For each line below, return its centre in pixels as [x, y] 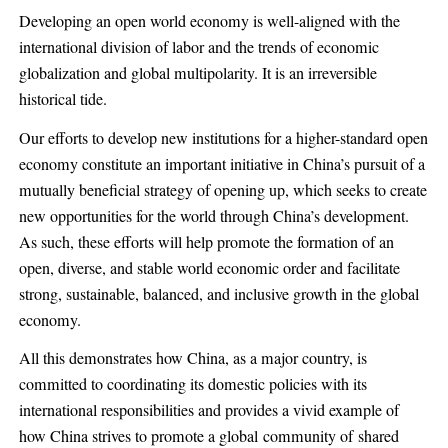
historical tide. [62, 99]
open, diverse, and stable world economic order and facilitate [209, 267]
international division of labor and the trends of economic [198, 47]
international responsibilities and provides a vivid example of [208, 409]
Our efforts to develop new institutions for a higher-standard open [223, 137]
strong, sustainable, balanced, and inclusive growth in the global [218, 293]
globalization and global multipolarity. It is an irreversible [197, 73]
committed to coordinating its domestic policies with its [192, 383]
